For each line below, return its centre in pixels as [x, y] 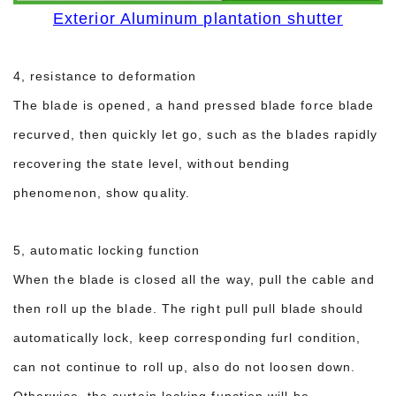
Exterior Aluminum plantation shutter [198, 18]
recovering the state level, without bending [152, 163]
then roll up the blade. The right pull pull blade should [189, 308]
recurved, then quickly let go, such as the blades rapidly [196, 134]
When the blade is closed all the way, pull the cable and [194, 279]
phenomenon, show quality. [102, 192]
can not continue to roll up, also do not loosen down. [185, 366]
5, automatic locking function [107, 250]
